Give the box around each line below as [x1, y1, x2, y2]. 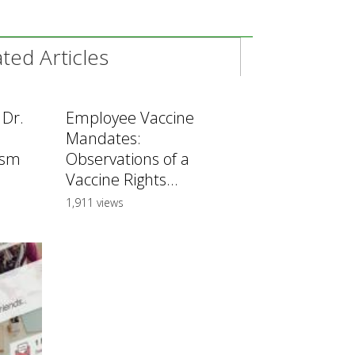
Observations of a [66, 148, 189, 170]
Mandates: [66, 128, 141, 150]
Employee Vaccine [66, 107, 194, 129]
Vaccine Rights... [66, 169, 178, 191]
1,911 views [66, 195, 124, 211]
